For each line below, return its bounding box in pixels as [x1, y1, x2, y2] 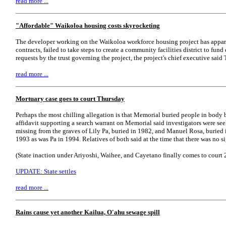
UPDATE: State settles [16, 167, 76, 175]
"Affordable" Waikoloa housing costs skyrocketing [16, 22, 160, 29]
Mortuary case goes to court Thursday [16, 95, 125, 102]
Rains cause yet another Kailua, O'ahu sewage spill [16, 208, 160, 216]
